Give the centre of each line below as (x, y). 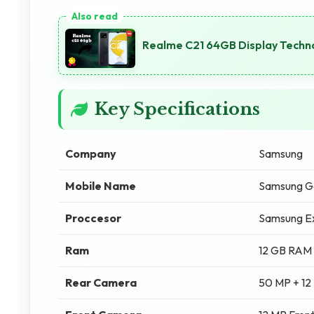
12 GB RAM (285, 250)
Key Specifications (177, 109)
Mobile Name (101, 186)
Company (91, 153)
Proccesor (93, 218)
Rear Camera (101, 282)
